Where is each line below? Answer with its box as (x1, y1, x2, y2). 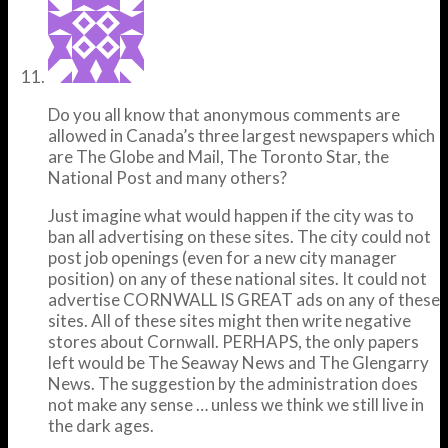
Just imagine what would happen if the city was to (48, 204, 414, 226)
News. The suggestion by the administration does (48, 372, 418, 394)
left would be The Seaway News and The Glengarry (48, 351, 429, 373)
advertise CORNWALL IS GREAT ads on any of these (48, 288, 440, 310)
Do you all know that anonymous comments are (48, 103, 400, 125)
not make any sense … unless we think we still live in (48, 393, 424, 415)
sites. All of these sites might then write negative (48, 309, 411, 331)
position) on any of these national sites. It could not (48, 267, 427, 289)
